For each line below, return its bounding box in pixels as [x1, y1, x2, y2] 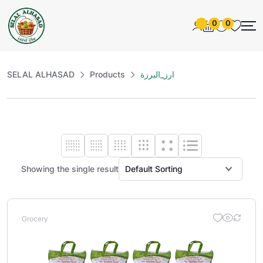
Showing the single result [21, 164, 119, 174]
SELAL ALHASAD [7, 69, 75, 80]
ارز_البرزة [140, 69, 174, 80]
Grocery [22, 214, 48, 224]
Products [90, 69, 125, 80]
